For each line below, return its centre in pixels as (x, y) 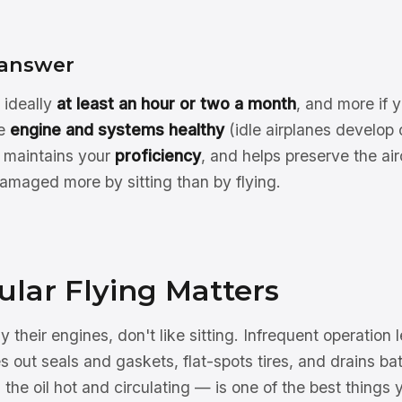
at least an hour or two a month (176, 104)
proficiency (158, 156)
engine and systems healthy (117, 130)
